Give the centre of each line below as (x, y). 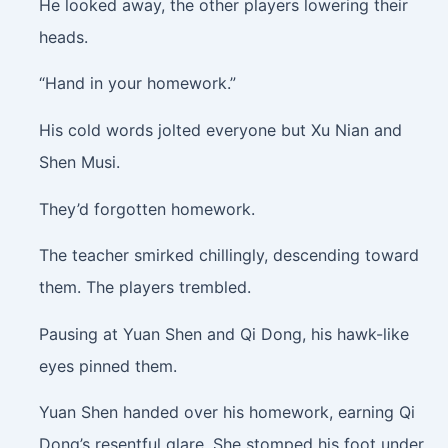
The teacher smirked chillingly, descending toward (228, 255)
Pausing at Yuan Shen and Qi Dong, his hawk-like (223, 333)
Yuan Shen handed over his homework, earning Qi (226, 412)
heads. (63, 36)
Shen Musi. (79, 161)
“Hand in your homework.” (137, 83)
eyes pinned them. (107, 365)
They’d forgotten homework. (146, 208)
